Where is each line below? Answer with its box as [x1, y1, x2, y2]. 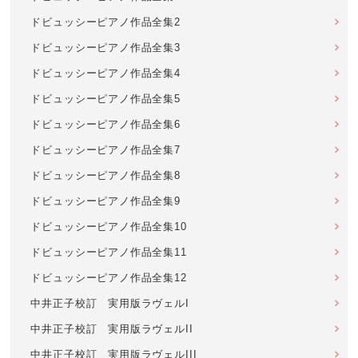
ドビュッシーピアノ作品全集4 [30, 67, 181, 79]
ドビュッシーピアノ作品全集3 [30, 42, 181, 54]
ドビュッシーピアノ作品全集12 [30, 272, 187, 284]
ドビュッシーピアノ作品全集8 [30, 169, 181, 181]
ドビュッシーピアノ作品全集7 [30, 144, 181, 156]
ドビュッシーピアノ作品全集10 [30, 221, 187, 233]
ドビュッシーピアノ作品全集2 [30, 16, 181, 28]
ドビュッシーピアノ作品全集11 [30, 246, 187, 258]
